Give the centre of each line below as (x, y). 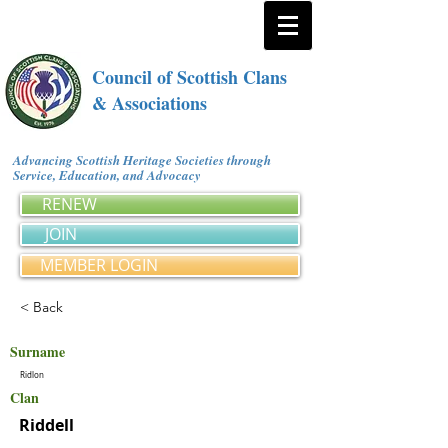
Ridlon (32, 375)
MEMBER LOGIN (99, 265)
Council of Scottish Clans (189, 77)
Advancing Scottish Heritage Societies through (142, 160)
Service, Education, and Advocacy (110, 175)
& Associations (149, 103)
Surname (37, 351)
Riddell (46, 425)
